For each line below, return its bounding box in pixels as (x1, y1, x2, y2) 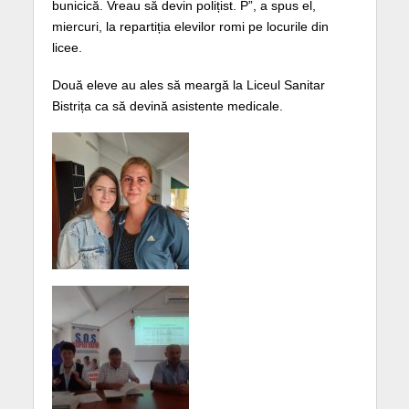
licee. (51, 39, 82, 55)
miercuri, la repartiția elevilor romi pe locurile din (51, 18, 329, 34)
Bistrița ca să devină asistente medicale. (51, 98, 283, 113)
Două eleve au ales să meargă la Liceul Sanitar (51, 77, 325, 92)
